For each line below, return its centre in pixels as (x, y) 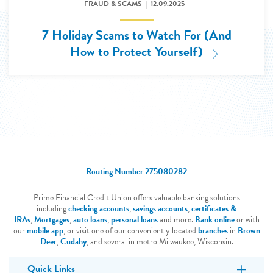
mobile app (45, 231)
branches (213, 231)
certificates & (214, 209)
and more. (176, 220)
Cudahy (73, 242)
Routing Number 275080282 (136, 172)
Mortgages (51, 220)
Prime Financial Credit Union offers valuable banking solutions (136, 198)
